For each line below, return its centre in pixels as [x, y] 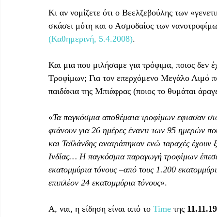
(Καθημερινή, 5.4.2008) [91, 39]
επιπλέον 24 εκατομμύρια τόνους [104, 182]
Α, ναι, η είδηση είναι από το [101, 209]
